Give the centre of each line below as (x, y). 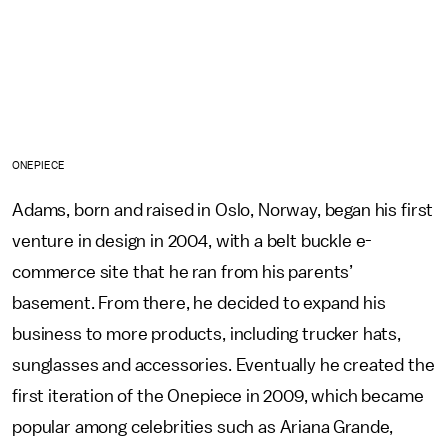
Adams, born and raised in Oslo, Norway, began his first (223, 209)
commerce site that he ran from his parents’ (183, 271)
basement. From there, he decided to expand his (199, 302)
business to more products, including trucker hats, (206, 333)
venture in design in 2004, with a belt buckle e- (192, 240)
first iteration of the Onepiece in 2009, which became (218, 395)
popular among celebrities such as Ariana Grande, (203, 426)
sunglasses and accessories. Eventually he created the (223, 364)
